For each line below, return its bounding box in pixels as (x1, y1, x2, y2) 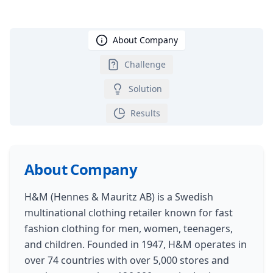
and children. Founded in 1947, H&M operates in (24, 238, 247, 251)
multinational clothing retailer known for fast (24, 206, 233, 219)
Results (130, 107, 160, 119)
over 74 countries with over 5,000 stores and (24, 253, 229, 267)
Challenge (124, 58, 166, 70)
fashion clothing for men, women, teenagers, (24, 222, 233, 235)
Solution (128, 83, 162, 94)
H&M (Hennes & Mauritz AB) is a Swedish (24, 190, 213, 204)
